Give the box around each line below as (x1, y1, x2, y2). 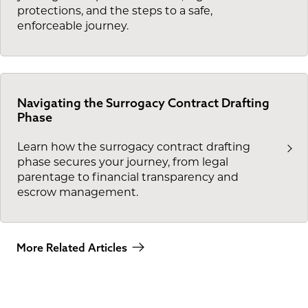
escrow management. (17, 186, 138, 199)
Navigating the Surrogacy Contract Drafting (17, 94, 269, 111)
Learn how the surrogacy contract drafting (17, 140, 250, 154)
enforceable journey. (17, 19, 129, 32)
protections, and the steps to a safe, (17, 3, 212, 17)
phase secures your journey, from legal (17, 155, 228, 169)
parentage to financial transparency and (17, 170, 239, 184)
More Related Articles (16, 241, 127, 255)
